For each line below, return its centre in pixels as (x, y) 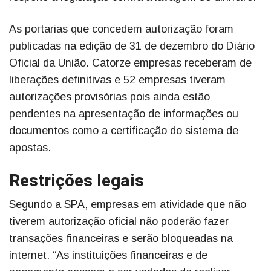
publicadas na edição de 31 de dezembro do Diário (132, 46)
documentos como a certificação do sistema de (124, 130)
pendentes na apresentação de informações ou (124, 113)
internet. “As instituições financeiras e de (108, 255)
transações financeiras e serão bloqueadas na (121, 238)
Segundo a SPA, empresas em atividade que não (128, 204)
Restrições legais (77, 181)
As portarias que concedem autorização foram (121, 29)
